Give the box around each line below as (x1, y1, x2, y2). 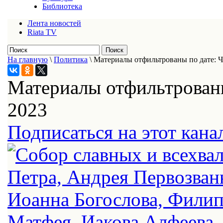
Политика (54, 55, 88, 64)
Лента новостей (27, 19, 81, 27)
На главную (7, 55, 48, 64)
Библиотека (42, 2, 82, 10)
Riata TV (27, 28, 57, 36)
